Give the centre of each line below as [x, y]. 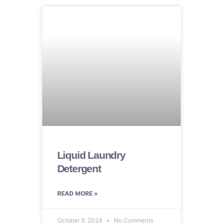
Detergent [79, 168]
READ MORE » [77, 193]
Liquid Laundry [91, 155]
